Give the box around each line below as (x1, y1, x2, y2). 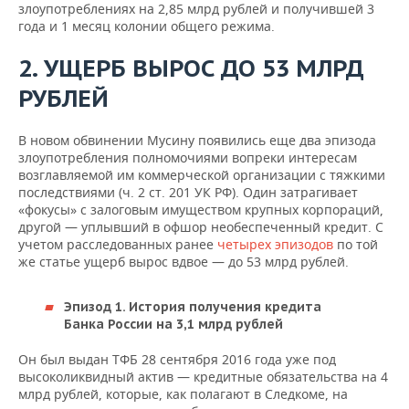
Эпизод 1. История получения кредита (64, 299, 321, 315)
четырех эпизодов (217, 236, 333, 253)
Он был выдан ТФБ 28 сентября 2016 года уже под (18, 351, 336, 368)
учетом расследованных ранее (18, 236, 217, 253)
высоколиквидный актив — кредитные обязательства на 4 (18, 368, 388, 385)
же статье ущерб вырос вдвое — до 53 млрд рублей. (18, 253, 349, 270)
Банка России (64, 316, 152, 332)
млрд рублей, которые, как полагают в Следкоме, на (18, 385, 348, 403)
